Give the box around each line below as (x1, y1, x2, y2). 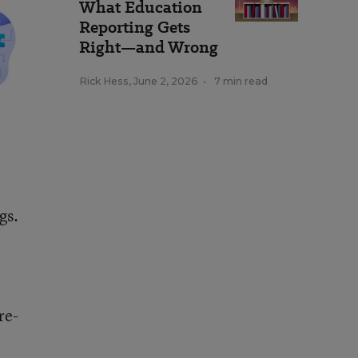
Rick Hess (79, 75, 129, 87)
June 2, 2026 (133, 75, 198, 87)
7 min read (214, 75, 268, 87)
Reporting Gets (79, 16, 190, 38)
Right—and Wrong (79, 36, 218, 58)
